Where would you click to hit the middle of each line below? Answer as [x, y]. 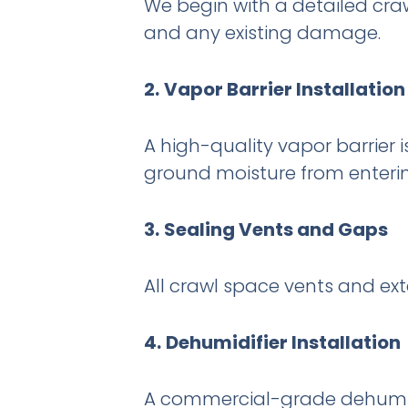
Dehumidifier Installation [283, 343]
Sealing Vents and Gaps [275, 230]
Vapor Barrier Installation [284, 90]
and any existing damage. [262, 33]
